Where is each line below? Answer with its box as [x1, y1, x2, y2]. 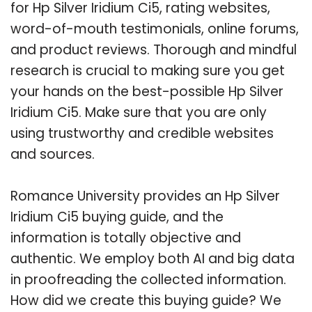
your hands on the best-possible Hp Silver [10, 81, 283, 101]
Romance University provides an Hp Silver [10, 186, 280, 205]
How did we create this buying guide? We [10, 290, 281, 310]
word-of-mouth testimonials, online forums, [10, 19, 299, 38]
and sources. [10, 144, 95, 164]
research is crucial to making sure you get [10, 61, 285, 80]
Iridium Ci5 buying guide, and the [10, 207, 224, 226]
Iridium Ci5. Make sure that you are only [10, 102, 267, 122]
